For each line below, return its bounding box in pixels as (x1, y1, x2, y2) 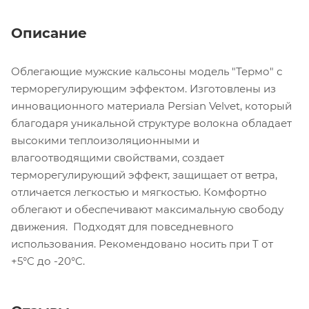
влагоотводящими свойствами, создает (11, 151, 224, 165)
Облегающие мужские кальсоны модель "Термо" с (11, 65, 282, 79)
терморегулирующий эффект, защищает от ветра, (11, 168, 277, 182)
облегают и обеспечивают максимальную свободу (11, 203, 283, 217)
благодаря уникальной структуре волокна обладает (11, 117, 292, 130)
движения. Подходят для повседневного (11, 220, 234, 234)
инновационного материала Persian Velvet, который (11, 99, 292, 113)
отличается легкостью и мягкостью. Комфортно (11, 186, 267, 199)
